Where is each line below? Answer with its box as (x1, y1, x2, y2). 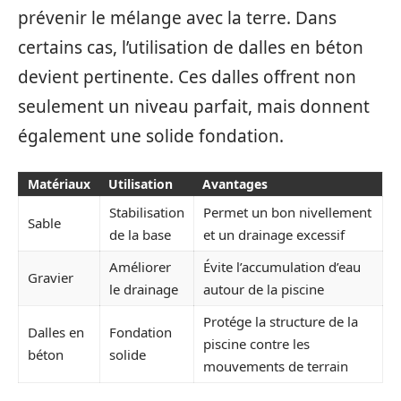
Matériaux (28, 175, 90, 192)
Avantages (202, 175, 268, 192)
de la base (109, 225, 171, 243)
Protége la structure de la (203, 311, 358, 330)
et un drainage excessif (203, 225, 345, 243)
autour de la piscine (203, 279, 324, 298)
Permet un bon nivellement (203, 202, 371, 221)
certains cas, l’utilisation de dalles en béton (18, 36, 363, 59)
